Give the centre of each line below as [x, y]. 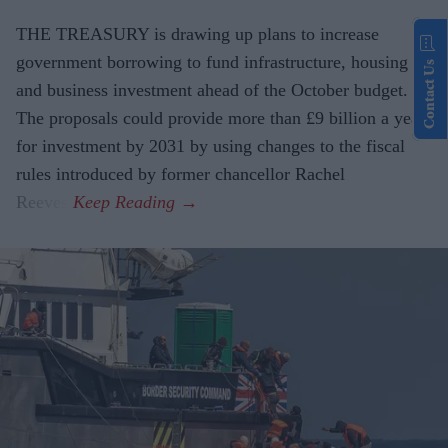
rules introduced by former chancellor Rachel [180, 173]
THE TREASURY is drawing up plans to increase [197, 33]
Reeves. [44, 201]
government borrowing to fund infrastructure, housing [212, 61]
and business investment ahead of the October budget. [212, 89]
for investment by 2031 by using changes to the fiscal [210, 145]
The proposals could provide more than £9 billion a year [220, 117]
